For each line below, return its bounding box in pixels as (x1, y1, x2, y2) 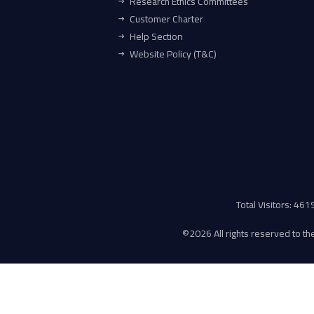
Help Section (130, 27, 183, 46)
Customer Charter (130, 9, 203, 28)
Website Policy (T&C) (130, 44, 217, 63)
